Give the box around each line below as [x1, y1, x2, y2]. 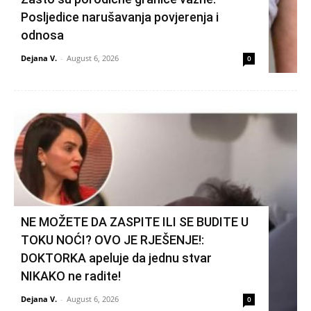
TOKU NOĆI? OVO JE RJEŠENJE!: [21, 232, 204, 247]
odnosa [21, 27, 64, 42]
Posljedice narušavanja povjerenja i [21, 9, 219, 24]
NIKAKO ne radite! [21, 268, 121, 283]
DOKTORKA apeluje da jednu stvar [21, 250, 212, 265]
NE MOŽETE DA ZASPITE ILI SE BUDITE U [21, 214, 249, 229]
